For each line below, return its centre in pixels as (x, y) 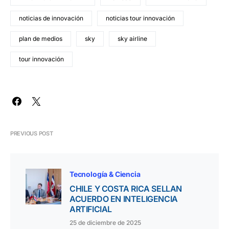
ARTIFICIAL (91, 209)
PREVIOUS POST (32, 133)
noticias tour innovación (140, 18)
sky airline (132, 38)
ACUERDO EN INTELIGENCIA (124, 199)
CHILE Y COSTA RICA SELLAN (126, 188)
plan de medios (41, 38)
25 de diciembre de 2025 (105, 222)
